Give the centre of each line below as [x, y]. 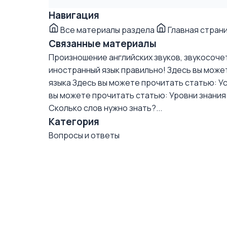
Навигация [74, 15]
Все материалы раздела [107, 30]
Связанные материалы [103, 44]
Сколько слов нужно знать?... [105, 108]
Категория [74, 122]
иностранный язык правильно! [107, 70]
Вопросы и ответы [84, 135]
